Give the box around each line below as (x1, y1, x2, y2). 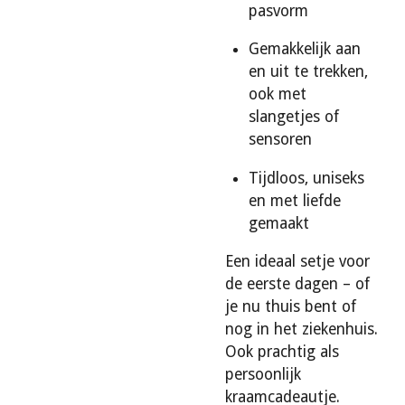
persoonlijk (225, 364, 301, 383)
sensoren (249, 130, 312, 149)
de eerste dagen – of (225, 274, 370, 293)
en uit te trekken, (249, 62, 368, 81)
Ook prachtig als (225, 342, 339, 361)
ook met (249, 85, 306, 104)
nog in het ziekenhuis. (225, 319, 378, 338)
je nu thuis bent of (225, 297, 356, 316)
